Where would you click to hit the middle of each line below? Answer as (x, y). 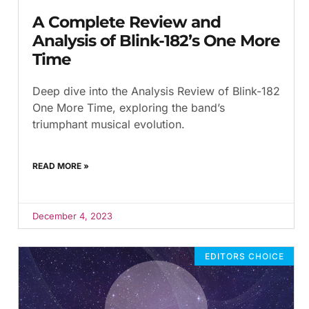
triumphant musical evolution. (109, 124)
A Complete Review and (127, 22)
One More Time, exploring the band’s (129, 108)
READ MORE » (61, 166)
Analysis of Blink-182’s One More (156, 41)
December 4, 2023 (72, 216)
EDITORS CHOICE (244, 256)
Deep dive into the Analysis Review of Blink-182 (156, 91)
